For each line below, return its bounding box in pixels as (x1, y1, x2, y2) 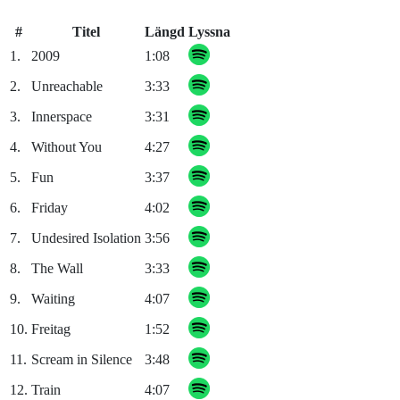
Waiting (31, 291, 75, 307)
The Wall (31, 261, 83, 277)
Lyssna (188, 24, 230, 40)
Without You (31, 139, 102, 155)
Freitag (31, 321, 71, 337)
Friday (31, 200, 68, 216)
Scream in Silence (31, 352, 132, 368)
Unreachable (31, 79, 103, 95)
